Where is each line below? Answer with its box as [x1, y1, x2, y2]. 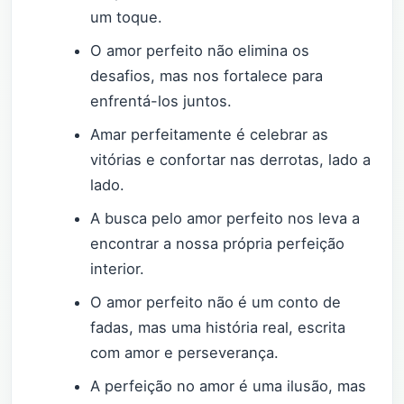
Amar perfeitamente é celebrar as [90, 124, 329, 143]
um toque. [90, 7, 163, 26]
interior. [90, 259, 145, 278]
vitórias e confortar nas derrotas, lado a [90, 150, 372, 169]
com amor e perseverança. [90, 343, 280, 362]
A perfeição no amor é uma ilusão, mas [90, 376, 367, 395]
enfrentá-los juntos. [90, 91, 233, 110]
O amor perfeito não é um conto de [90, 292, 342, 311]
